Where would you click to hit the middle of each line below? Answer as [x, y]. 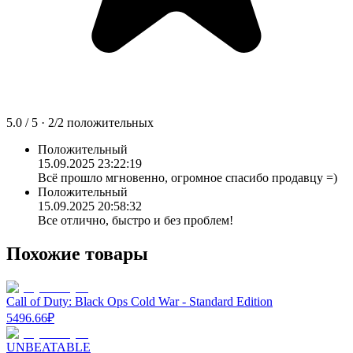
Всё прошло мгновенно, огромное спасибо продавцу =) [188, 177]
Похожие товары [77, 253]
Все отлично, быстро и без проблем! [136, 220]
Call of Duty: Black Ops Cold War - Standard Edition [139, 301]
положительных [110, 122]
